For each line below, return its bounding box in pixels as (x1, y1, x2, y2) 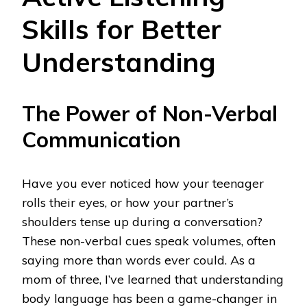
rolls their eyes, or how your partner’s (22, 195, 234, 211)
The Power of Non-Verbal (22, 100, 278, 127)
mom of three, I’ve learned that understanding (22, 271, 284, 288)
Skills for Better (22, 12, 221, 46)
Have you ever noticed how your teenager (22, 175, 264, 192)
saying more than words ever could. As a (22, 252, 256, 269)
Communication (22, 126, 181, 153)
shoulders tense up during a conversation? (22, 214, 262, 230)
